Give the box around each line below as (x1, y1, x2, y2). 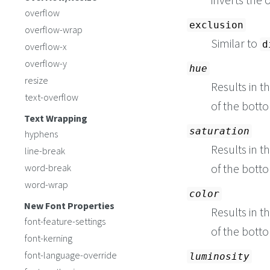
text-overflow (25, 91, 78, 103)
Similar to (211, 36, 260, 51)
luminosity (189, 251, 250, 263)
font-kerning (25, 232, 72, 244)
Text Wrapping (24, 112, 87, 124)
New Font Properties (24, 199, 115, 212)
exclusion (189, 19, 243, 31)
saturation (189, 125, 250, 137)
